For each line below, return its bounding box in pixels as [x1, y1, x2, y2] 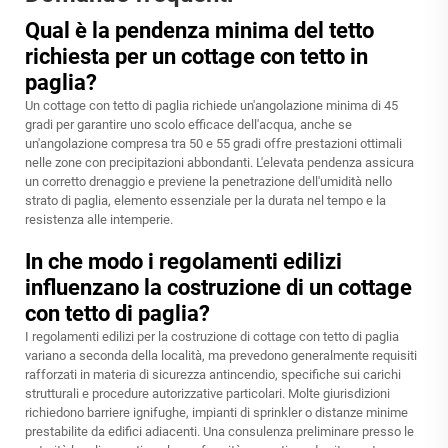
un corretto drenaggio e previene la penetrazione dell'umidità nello [25, 174, 392, 190]
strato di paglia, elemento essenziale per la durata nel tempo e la [25, 193, 386, 209]
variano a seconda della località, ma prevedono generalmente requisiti [25, 348, 417, 364]
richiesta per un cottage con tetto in [25, 44, 368, 70]
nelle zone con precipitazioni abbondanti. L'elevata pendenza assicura [25, 155, 414, 171]
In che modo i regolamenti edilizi [25, 249, 342, 275]
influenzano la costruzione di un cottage [25, 275, 412, 301]
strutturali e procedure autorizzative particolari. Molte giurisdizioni [25, 386, 390, 402]
